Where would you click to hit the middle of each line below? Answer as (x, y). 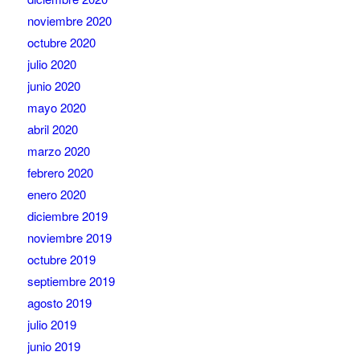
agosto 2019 (59, 303)
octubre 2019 (61, 260)
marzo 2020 (58, 151)
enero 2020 (56, 194)
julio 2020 (51, 64)
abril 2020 (52, 129)
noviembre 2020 (69, 21)
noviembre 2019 (69, 238)
